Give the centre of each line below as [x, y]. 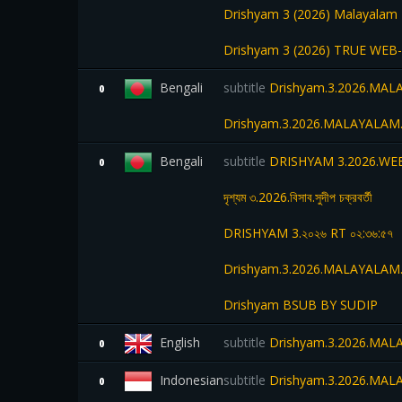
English [180, 342]
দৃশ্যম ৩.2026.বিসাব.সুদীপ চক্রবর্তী [298, 197]
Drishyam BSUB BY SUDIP [301, 305]
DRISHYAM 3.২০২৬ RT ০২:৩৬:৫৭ [308, 233]
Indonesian [192, 380]
